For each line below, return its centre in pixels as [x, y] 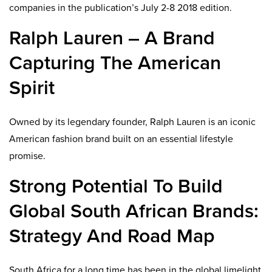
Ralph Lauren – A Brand [112, 38]
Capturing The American [115, 63]
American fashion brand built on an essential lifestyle [121, 139]
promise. [27, 156]
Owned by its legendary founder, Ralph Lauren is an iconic [132, 122]
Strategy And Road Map [112, 236]
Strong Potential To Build [116, 186]
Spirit [32, 88]
